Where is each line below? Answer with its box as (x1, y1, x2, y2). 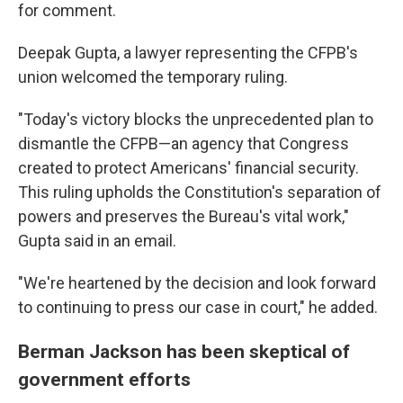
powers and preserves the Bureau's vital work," (18, 207, 349, 227)
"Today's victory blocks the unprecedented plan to (18, 110, 373, 130)
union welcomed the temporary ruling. (18, 67, 288, 87)
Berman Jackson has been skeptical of (18, 340, 350, 363)
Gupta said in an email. (18, 231, 176, 251)
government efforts (18, 368, 191, 391)
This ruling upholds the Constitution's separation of (18, 183, 381, 202)
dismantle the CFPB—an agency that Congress (18, 134, 349, 154)
